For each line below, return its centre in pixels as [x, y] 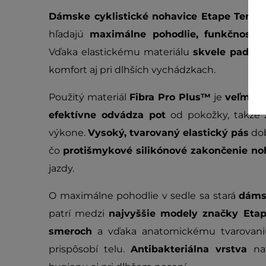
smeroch [70, 231]
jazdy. [61, 168]
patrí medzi [79, 213]
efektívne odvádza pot [107, 115]
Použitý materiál [89, 97]
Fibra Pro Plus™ [170, 97]
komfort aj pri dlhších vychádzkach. [132, 70]
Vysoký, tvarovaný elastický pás [168, 133]
